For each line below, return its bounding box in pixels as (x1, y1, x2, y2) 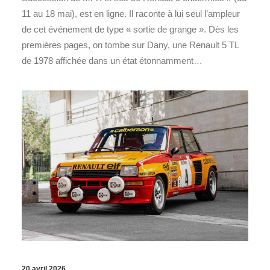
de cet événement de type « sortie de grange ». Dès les (22, 24, 239, 34)
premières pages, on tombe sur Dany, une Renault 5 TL (22, 39, 239, 50)
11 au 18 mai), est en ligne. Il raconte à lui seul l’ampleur (22, 8, 240, 19)
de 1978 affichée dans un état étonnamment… (22, 55, 202, 66)
